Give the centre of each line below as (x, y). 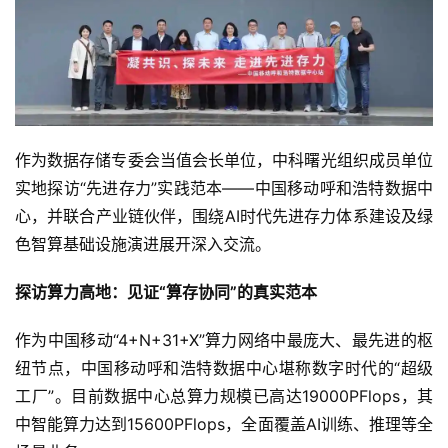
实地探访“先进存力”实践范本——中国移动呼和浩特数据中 (224, 188)
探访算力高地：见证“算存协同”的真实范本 (166, 292)
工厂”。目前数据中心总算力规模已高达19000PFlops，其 (224, 396)
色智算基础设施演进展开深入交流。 (143, 244)
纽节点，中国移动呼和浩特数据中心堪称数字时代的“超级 (224, 368)
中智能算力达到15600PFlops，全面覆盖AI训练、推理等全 (224, 424)
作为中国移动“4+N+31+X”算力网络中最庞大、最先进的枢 (224, 340)
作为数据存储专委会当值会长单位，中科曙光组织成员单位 (224, 160)
